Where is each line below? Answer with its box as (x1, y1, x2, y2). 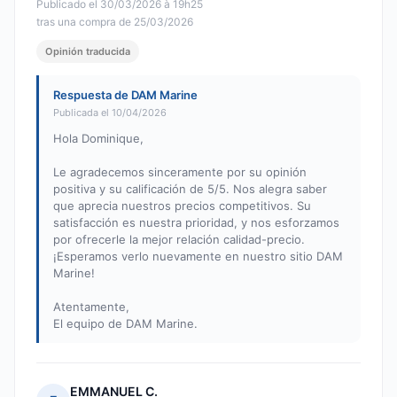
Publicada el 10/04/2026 (53, 106, 167, 120)
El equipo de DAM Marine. (53, 316, 198, 331)
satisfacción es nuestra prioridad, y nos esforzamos (53, 215, 339, 230)
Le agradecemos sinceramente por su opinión (53, 165, 307, 180)
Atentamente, (53, 300, 129, 315)
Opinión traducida (45, 45, 130, 58)
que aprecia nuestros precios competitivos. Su (53, 198, 311, 214)
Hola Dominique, (53, 131, 144, 146)
